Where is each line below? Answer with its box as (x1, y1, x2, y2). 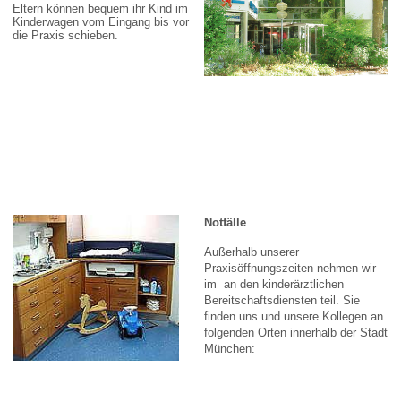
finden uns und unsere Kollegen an (203, 309, 383, 323)
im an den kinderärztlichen (203, 277, 344, 291)
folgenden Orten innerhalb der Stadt (203, 325, 388, 339)
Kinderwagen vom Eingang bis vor (12, 14, 189, 29)
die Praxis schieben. (12, 28, 118, 42)
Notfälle (203, 215, 246, 229)
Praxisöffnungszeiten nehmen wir (203, 260, 376, 275)
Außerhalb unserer (203, 244, 299, 259)
